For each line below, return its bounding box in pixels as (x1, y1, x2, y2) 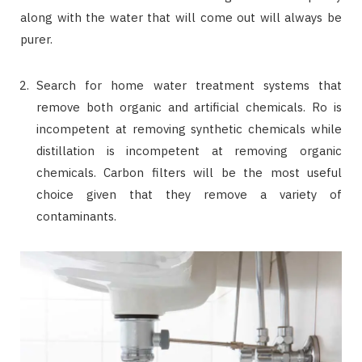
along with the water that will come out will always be (20, 10, 342, 25)
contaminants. (36, 208, 116, 224)
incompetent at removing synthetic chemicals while (36, 121, 342, 137)
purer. (20, 32, 53, 47)
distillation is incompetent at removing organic (36, 143, 342, 158)
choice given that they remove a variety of (36, 187, 342, 202)
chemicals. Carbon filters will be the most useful (36, 165, 342, 180)
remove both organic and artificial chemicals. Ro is (36, 99, 342, 115)
